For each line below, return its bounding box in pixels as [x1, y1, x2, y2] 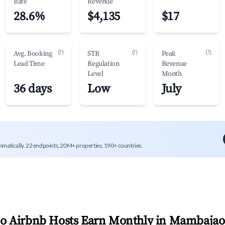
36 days [14, 81, 52, 96]
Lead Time [14, 59, 45, 68]
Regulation [87, 59, 120, 68]
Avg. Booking [14, 49, 52, 58]
